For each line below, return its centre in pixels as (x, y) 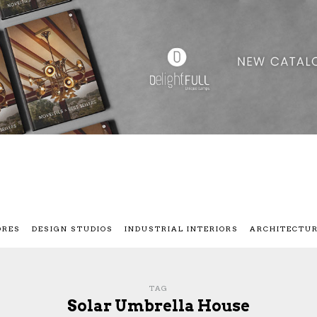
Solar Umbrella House (158, 306)
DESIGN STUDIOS (73, 229)
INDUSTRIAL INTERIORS (181, 229)
